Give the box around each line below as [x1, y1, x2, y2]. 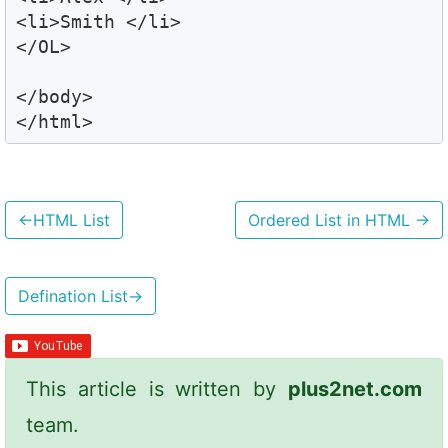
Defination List [18, 285, 128, 306]
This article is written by [26, 376, 288, 401]
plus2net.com [288, 376, 422, 401]
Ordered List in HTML [248, 209, 415, 230]
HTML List [33, 209, 110, 230]
